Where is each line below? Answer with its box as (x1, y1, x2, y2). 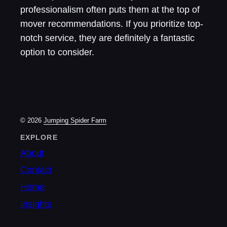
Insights (20, 199, 52, 209)
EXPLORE (20, 134, 58, 142)
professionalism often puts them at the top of (20, 5, 200, 15)
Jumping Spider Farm (44, 117, 106, 125)
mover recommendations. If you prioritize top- (20, 19, 203, 29)
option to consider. (20, 47, 94, 58)
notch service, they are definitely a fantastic (20, 33, 195, 44)
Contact (20, 165, 52, 175)
